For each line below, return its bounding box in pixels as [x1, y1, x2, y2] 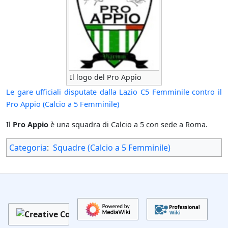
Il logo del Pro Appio [70, 72, 141, 82]
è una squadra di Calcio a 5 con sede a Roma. [48, 119, 208, 130]
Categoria [9, 142, 47, 154]
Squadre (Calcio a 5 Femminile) [53, 142, 170, 154]
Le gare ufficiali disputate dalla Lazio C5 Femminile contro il [6, 87, 222, 97]
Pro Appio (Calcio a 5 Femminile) [6, 99, 119, 109]
